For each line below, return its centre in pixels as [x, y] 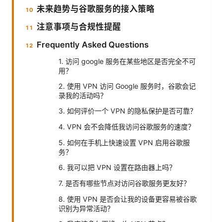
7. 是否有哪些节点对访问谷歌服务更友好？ [124, 183]
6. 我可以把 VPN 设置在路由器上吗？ [117, 167]
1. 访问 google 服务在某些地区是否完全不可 [127, 61]
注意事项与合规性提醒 [79, 27]
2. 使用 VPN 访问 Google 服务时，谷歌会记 [127, 86]
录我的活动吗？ [83, 95]
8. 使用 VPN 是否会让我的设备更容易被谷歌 [128, 199]
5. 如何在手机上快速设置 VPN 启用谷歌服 [124, 142]
